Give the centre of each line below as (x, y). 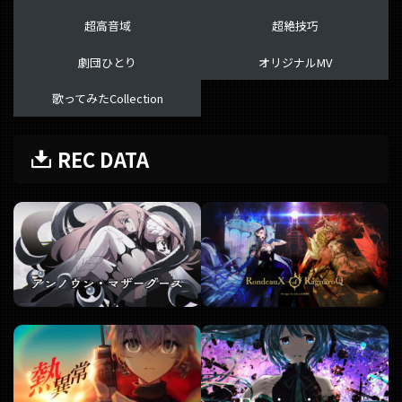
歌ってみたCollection (107, 99)
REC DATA (103, 158)
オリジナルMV (295, 62)
